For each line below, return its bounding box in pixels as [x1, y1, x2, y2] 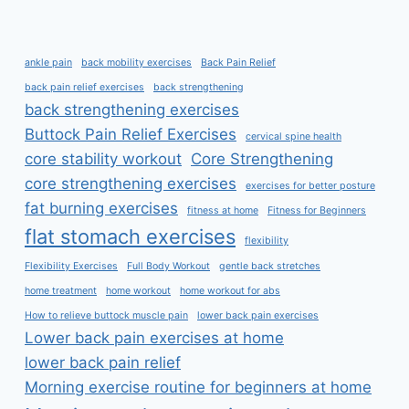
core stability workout [25, 150, 182, 169]
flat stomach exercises [25, 225, 236, 249]
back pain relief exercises [25, 81, 144, 94]
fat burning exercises [25, 199, 178, 218]
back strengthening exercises [25, 100, 239, 120]
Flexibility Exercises [25, 260, 118, 273]
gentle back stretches [219, 260, 320, 273]
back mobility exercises [81, 57, 192, 69]
